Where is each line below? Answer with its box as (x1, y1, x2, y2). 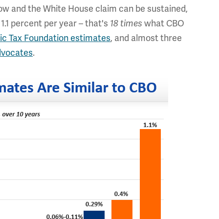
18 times (110, 18, 142, 29)
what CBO (142, 18, 184, 29)
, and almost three (110, 33, 182, 44)
